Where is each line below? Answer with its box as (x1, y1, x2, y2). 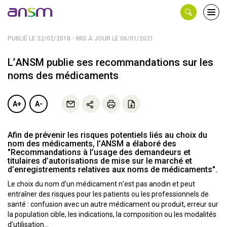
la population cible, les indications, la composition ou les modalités (8, 210, 216, 218)
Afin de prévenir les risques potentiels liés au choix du (8, 130, 207, 140)
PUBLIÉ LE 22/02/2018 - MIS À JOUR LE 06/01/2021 (8, 35, 154, 42)
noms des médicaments (8, 69, 119, 82)
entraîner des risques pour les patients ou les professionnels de (8, 190, 209, 198)
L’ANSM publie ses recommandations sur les (8, 56, 213, 68)
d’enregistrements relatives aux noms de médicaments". (8, 165, 217, 174)
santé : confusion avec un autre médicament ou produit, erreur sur (8, 200, 218, 208)
